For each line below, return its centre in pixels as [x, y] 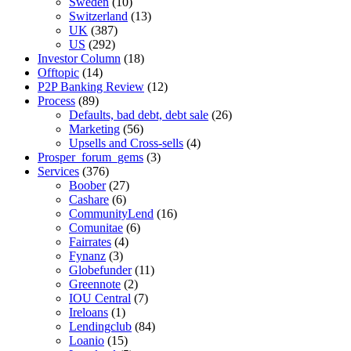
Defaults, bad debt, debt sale [139, 115]
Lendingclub [100, 327]
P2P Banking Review [91, 87]
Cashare [89, 200]
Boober [87, 186]
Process [56, 101]
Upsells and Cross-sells [126, 143]
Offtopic [58, 73]
